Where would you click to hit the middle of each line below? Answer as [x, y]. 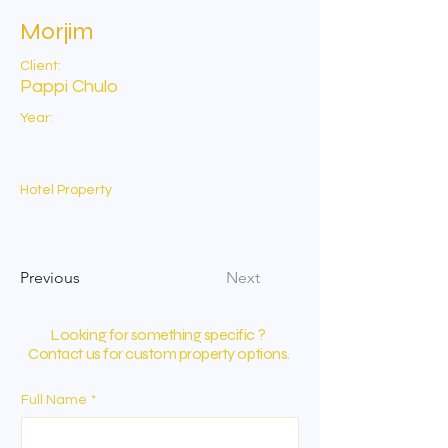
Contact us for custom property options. [159, 353]
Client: [40, 66]
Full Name [54, 400]
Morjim [57, 31]
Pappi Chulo [69, 86]
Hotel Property [66, 190]
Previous [50, 277]
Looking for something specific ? [159, 334]
